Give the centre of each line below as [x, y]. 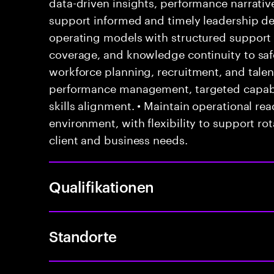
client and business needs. [118, 138]
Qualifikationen [102, 187]
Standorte [83, 236]
